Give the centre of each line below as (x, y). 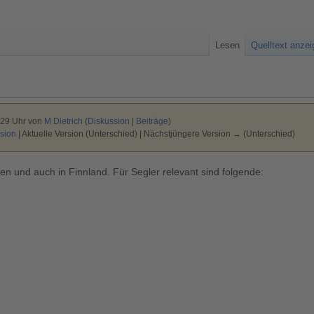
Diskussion (108, 121)
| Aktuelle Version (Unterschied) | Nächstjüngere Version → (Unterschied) (155, 134)
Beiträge (152, 121)
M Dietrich (63, 121)
